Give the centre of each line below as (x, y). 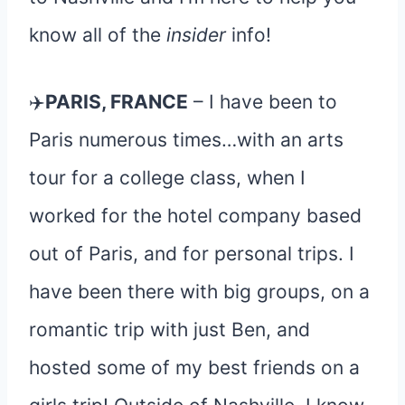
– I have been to (263, 101)
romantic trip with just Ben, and (170, 329)
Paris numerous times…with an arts (186, 139)
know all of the (98, 34)
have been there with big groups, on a (199, 291)
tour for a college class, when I (167, 177)
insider (199, 34)
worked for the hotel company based (195, 215)
